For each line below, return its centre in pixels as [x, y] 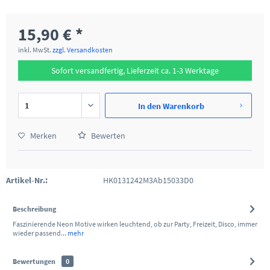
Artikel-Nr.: [27, 180]
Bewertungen [34, 261]
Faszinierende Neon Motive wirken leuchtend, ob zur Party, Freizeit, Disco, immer [135, 224]
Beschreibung [34, 209]
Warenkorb [183, 106]
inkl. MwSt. [35, 50]
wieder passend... [39, 233]
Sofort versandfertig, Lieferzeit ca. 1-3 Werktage [135, 71]
